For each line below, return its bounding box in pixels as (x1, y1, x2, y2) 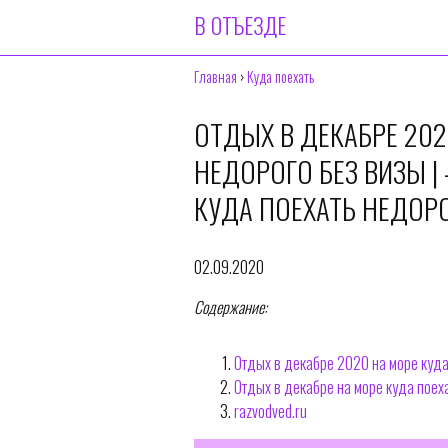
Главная (193, 65, 237, 87)
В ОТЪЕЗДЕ (194, 8, 286, 41)
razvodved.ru (233, 399, 307, 424)
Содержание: (193, 295, 267, 320)
